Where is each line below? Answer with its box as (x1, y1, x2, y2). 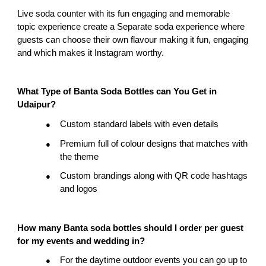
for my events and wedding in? (17, 236, 145, 246)
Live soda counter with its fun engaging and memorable (17, 9, 230, 19)
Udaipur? (17, 100, 56, 110)
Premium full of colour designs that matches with (60, 138, 248, 148)
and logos (60, 184, 98, 194)
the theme (60, 151, 99, 161)
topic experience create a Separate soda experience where (17, 22, 245, 32)
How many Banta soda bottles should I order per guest (17, 223, 244, 233)
